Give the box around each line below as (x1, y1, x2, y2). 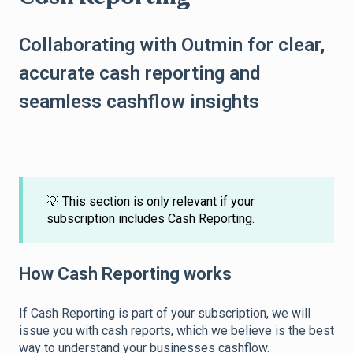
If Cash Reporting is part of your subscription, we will (19, 305, 310, 321)
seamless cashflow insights (19, 91, 259, 113)
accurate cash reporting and (19, 62, 260, 85)
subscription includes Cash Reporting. (46, 211, 255, 227)
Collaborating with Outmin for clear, (19, 34, 325, 57)
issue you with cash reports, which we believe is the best (19, 322, 334, 338)
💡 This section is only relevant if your (46, 194, 255, 210)
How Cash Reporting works (19, 264, 232, 284)
